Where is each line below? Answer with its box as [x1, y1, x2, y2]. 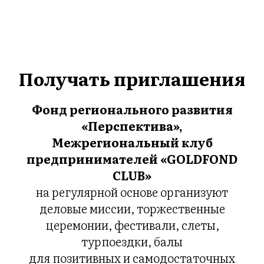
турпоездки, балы [81, 232, 183, 250]
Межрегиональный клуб [51, 133, 213, 151]
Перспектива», [88, 117, 183, 135]
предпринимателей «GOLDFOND [27, 150, 237, 168]
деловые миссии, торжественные [39, 199, 225, 217]
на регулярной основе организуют [36, 183, 228, 201]
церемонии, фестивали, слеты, [45, 216, 219, 234]
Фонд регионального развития [31, 100, 233, 118]
